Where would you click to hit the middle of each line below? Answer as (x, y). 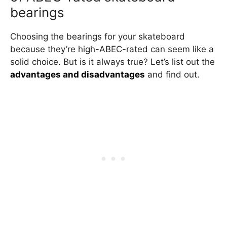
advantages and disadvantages (78, 74)
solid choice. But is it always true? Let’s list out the (112, 62)
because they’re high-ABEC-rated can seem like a (112, 49)
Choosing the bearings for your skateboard (98, 36)
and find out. (172, 74)
